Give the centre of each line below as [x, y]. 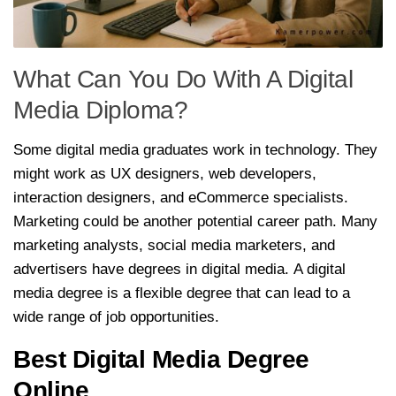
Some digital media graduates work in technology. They [195, 149]
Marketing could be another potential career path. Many [195, 221]
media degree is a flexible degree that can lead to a [182, 293]
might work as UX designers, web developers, [165, 173]
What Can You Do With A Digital [183, 79]
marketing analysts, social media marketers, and [174, 245]
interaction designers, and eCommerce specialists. [181, 197]
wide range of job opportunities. [116, 316]
